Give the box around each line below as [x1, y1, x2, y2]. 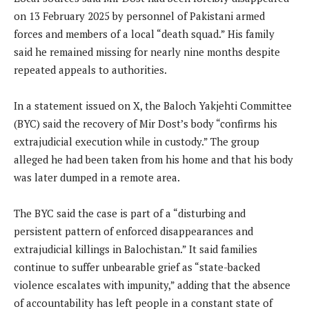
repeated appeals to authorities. [14, 63, 167, 77]
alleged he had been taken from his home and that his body [14, 152, 293, 167]
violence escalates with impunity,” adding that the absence [14, 278, 290, 292]
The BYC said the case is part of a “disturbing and [14, 206, 246, 221]
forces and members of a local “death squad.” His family [14, 27, 275, 41]
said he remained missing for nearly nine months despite [14, 45, 280, 59]
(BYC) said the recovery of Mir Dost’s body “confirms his [14, 117, 277, 131]
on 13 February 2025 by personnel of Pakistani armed [14, 9, 265, 23]
